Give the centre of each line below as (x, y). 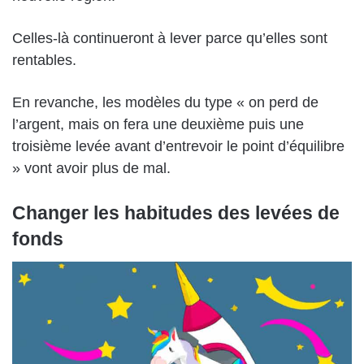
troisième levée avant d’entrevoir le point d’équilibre (178, 147)
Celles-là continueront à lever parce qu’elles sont (170, 39)
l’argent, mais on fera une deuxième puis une (158, 125)
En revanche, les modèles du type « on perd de (165, 103)
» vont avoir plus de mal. (91, 169)
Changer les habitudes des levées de (176, 213)
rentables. (44, 61)
